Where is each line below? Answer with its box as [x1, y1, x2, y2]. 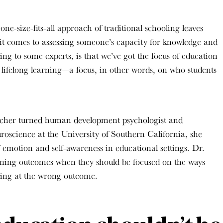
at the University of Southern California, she [35, 128, 202, 139]
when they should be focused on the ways [56, 156, 205, 167]
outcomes [19, 156, 56, 167]
